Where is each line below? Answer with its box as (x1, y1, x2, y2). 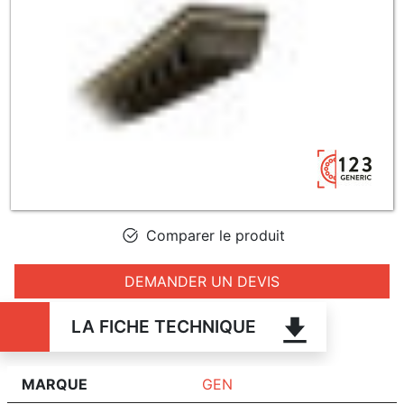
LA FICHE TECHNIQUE (70, 316, 256, 337)
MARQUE (22, 375, 87, 393)
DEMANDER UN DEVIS (124, 272, 280, 290)
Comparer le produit (142, 226, 285, 244)
